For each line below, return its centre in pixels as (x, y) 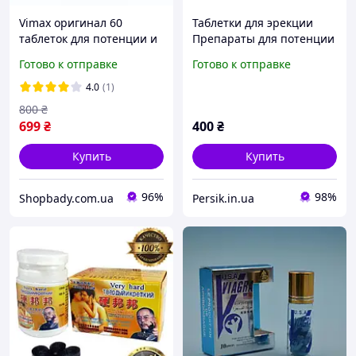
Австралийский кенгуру (257, 55)
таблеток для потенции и (88, 39)
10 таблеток (224, 71)
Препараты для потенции (263, 39)
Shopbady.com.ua (66, 198)
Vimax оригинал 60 (71, 23)
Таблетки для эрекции (253, 23)
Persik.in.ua (223, 198)
